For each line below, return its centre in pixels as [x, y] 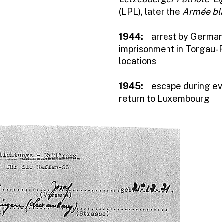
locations [138, 61]
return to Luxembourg [164, 98]
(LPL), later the [151, 12]
